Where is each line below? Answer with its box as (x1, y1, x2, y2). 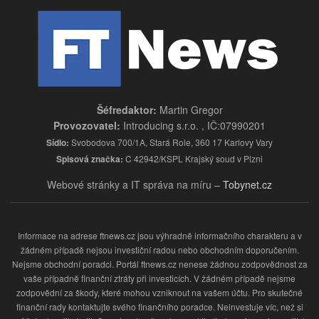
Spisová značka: (56, 152, 123, 166)
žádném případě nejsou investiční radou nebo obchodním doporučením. (20, 244, 299, 256)
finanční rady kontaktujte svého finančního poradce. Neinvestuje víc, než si (16, 300, 303, 313)
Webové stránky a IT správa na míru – (47, 177, 223, 192)
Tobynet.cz (223, 177, 272, 192)
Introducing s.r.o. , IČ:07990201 (120, 118, 266, 133)
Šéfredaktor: (96, 103, 157, 117)
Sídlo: (46, 136, 69, 150)
